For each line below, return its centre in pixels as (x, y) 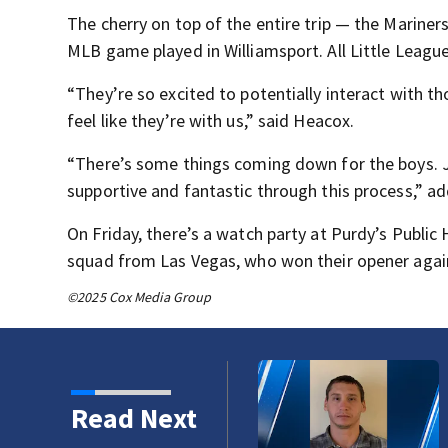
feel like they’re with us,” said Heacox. (211, 120)
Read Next (133, 418)
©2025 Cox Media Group (139, 297)
